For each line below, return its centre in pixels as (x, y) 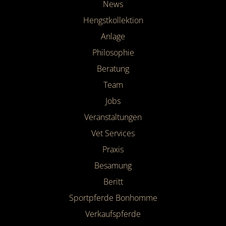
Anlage (113, 37)
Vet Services (113, 133)
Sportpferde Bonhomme (113, 198)
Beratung (113, 69)
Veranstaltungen (113, 117)
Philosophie (113, 53)
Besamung (113, 166)
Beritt (113, 182)
